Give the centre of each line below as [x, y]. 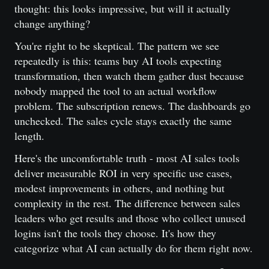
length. [29, 136]
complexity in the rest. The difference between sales [127, 203]
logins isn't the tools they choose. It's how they [115, 233]
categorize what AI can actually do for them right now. [134, 248]
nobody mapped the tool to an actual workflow [116, 91]
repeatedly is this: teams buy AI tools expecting [118, 61]
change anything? [52, 23]
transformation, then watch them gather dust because [129, 76]
